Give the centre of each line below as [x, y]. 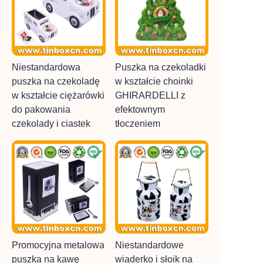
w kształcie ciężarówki [58, 95]
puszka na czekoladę [56, 81]
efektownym [140, 109]
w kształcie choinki [154, 81]
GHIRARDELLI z [150, 95]
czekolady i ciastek [51, 123]
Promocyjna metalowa [58, 245]
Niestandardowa [46, 67]
